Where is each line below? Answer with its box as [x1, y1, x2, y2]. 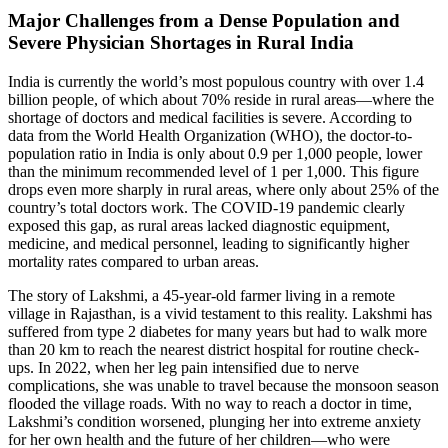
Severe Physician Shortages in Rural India [8, 32, 354, 54]
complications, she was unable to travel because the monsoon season [8, 377, 439, 395]
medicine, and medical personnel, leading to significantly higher [8, 235, 409, 253]
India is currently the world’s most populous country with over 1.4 [8, 73, 424, 91]
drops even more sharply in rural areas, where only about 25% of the [8, 181, 439, 199]
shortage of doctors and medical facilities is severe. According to [8, 109, 412, 127]
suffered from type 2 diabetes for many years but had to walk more [8, 323, 427, 341]
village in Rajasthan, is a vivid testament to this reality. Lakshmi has [8, 305, 432, 323]
